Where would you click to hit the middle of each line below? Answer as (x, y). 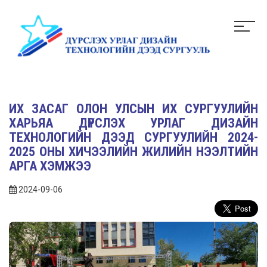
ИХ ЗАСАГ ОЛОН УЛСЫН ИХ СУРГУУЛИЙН (133, 108)
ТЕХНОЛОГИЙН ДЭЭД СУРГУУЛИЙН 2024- (133, 137)
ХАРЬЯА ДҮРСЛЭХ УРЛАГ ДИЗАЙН (133, 123)
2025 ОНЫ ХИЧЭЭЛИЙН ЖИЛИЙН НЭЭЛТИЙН (133, 151)
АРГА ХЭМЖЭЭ (50, 166)
